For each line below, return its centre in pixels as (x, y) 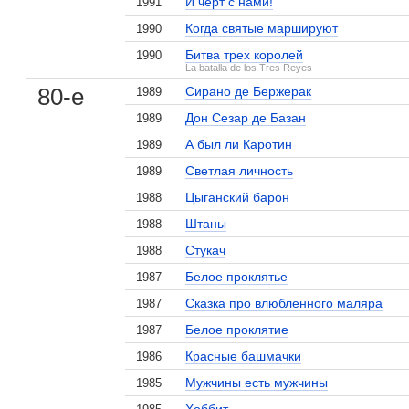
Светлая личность (240, 171)
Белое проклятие (237, 330)
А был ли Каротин (239, 144)
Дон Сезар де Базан (246, 118)
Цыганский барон (238, 197)
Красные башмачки (244, 356)
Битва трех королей (245, 55)
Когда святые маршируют (262, 28)
